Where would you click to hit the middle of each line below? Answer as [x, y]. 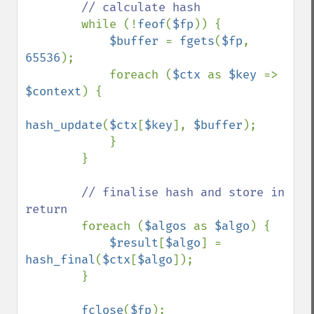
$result [134, 243]
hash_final [60, 260]
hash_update [64, 125]
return [46, 209]
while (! [109, 24]
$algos [169, 226]
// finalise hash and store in [183, 192]
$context [53, 91]
